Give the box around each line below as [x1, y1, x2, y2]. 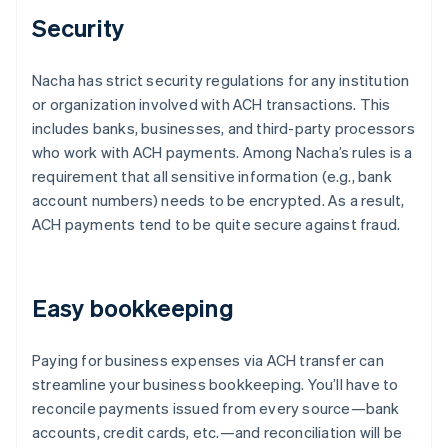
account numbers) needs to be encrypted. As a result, [32, 189, 405, 210]
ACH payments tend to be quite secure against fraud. [32, 213, 401, 234]
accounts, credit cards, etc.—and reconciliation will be [32, 421, 403, 442]
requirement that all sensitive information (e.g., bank [32, 165, 392, 186]
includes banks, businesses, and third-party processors [32, 117, 415, 138]
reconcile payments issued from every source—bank [32, 397, 400, 418]
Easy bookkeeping [32, 291, 234, 323]
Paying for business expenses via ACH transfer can [32, 349, 384, 370]
